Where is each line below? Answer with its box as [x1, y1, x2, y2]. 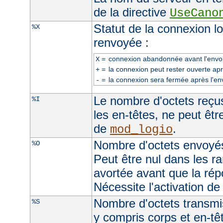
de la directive [93, 5, 170, 19]
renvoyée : [93, 35, 149, 49]
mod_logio [110, 122, 173, 136]
